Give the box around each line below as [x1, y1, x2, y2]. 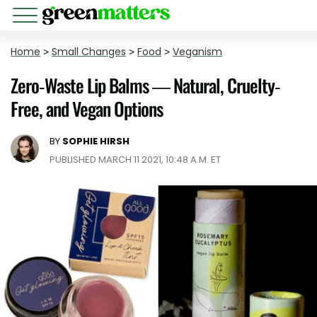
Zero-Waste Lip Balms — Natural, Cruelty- [11, 71, 280, 99]
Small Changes [52, 45, 126, 59]
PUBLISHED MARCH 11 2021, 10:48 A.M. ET [50, 153, 221, 166]
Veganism [173, 45, 222, 59]
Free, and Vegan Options [11, 95, 163, 122]
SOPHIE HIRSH [62, 134, 129, 148]
